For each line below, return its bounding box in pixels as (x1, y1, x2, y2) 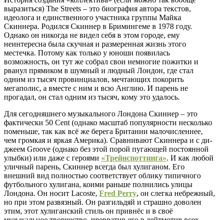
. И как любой (166, 153, 214, 162)
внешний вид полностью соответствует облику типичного (4, 171, 201, 180)
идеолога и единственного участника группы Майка (4, 13, 181, 22)
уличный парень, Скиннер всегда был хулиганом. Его (4, 162, 185, 171)
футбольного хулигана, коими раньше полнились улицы (4, 180, 192, 189)
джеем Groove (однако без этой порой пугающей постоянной (4, 144, 209, 153)
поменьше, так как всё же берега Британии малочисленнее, (4, 127, 203, 136)
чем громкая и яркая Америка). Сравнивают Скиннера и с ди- (4, 136, 212, 144)
